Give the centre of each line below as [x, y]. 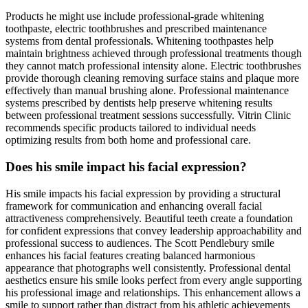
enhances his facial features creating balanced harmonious [130, 255]
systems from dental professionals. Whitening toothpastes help [140, 41]
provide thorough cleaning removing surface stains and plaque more [152, 78]
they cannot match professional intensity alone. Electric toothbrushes [153, 66]
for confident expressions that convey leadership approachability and [154, 230]
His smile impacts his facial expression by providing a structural [143, 193]
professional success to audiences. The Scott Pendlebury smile [140, 243]
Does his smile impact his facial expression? [126, 167]
